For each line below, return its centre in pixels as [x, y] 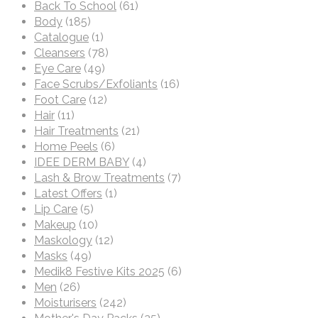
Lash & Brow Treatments [99, 178]
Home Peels [66, 147]
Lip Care [56, 209]
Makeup [55, 225]
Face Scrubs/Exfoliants [96, 84]
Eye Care [57, 68]
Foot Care [60, 100]
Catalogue [61, 37]
